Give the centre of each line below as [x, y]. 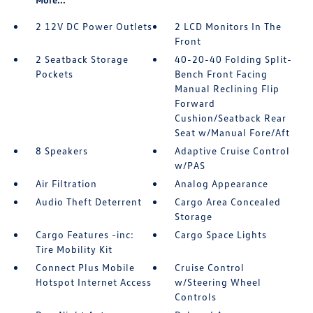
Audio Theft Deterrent [88, 202]
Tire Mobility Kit [74, 249]
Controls [196, 297]
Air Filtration [66, 184]
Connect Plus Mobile [85, 268]
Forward [195, 103]
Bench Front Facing [221, 74]
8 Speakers [61, 151]
